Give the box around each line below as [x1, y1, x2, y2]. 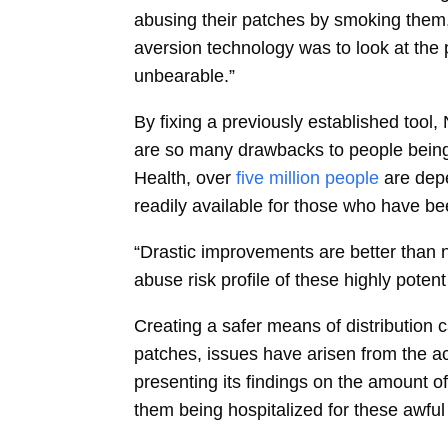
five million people [236, 167, 380, 188]
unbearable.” [134, 65, 236, 86]
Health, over [134, 167, 237, 188]
